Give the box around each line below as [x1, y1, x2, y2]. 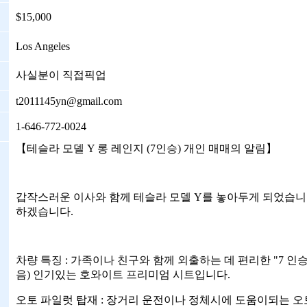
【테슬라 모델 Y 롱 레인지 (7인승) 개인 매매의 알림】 [16, 143, 277, 154]
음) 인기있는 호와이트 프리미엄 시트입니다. [16, 269, 230, 280]
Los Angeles [16, 40, 70, 52]
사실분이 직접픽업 [16, 69, 106, 81]
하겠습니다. [16, 206, 73, 217]
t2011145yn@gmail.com [16, 95, 122, 107]
